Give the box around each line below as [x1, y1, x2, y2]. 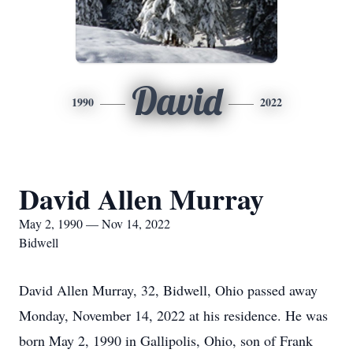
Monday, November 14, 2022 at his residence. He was [19, 306, 328, 325]
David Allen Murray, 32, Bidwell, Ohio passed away [19, 281, 318, 299]
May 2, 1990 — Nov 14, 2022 [19, 215, 170, 232]
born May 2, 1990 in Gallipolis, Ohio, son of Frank [19, 331, 313, 350]
